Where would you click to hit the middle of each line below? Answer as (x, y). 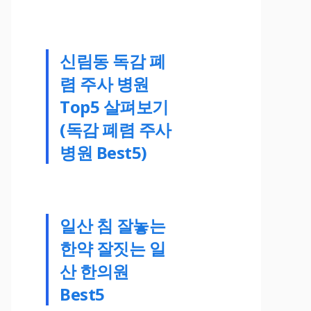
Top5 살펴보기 (114, 106)
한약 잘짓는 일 (113, 248)
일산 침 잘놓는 (113, 225)
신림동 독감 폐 (113, 60)
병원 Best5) (103, 152)
